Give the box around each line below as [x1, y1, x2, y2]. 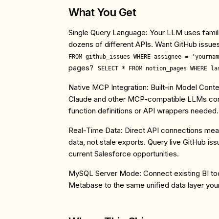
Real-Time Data [68, 126, 121, 135]
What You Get [68, 6, 136, 19]
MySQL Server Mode [68, 169, 139, 178]
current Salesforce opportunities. [68, 149, 179, 158]
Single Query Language [68, 28, 146, 37]
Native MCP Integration [68, 83, 147, 92]
